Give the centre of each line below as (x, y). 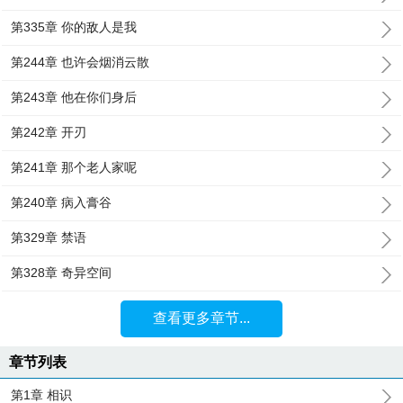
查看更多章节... (201, 318)
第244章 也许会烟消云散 (81, 62)
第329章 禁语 (49, 237)
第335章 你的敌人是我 (74, 27)
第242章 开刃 (49, 132)
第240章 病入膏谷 (62, 202)
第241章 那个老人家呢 (74, 167)
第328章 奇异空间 (62, 273)
